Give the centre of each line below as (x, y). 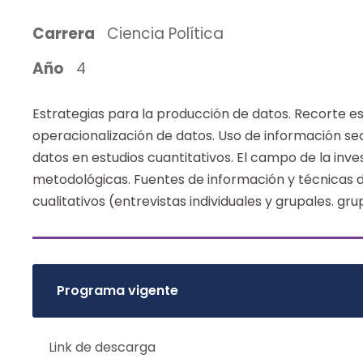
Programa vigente (117, 290)
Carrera (64, 34)
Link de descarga (102, 347)
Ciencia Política (165, 34)
